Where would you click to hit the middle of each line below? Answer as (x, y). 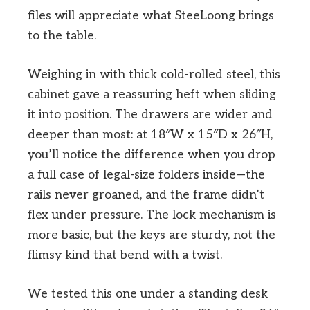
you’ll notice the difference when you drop (152, 154)
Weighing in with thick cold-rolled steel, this (154, 74)
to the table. (62, 35)
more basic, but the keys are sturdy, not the (152, 235)
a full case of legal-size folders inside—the (146, 174)
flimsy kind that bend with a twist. (125, 255)
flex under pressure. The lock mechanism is (152, 215)
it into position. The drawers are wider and (150, 114)
